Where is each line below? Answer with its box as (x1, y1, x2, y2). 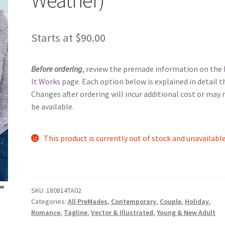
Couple (160, 196, 182, 206)
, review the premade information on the (82, 63, 224, 74)
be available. (31, 101, 74, 111)
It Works (31, 76, 61, 86)
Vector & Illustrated (91, 207, 154, 217)
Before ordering (31, 63, 83, 74)
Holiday (185, 196, 209, 206)
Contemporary (111, 196, 157, 206)
